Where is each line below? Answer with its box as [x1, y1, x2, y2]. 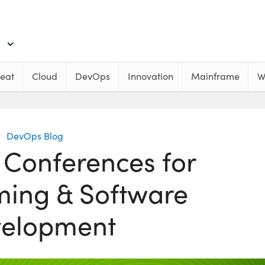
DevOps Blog [7, 130, 63, 142]
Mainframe [191, 70, 240, 82]
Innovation [128, 70, 173, 82]
